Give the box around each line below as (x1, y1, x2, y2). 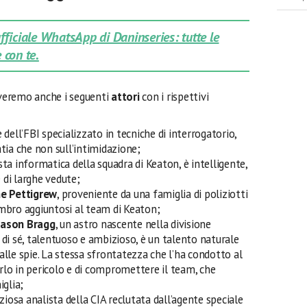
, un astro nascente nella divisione (55, 217, 211, 232)
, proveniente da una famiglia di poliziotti (57, 186, 248, 201)
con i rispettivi (139, 89, 209, 104)
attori (111, 89, 140, 104)
